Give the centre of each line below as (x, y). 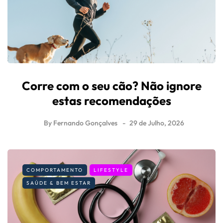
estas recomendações (111, 101)
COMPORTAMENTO (55, 170)
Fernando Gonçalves (85, 123)
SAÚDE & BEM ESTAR (59, 183)
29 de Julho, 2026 (157, 123)
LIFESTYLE (111, 170)
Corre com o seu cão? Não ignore (111, 86)
